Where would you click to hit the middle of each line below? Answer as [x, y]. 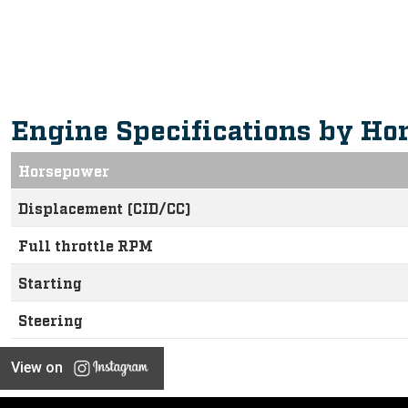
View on [37, 367]
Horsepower [64, 170]
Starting [50, 282]
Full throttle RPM [86, 245]
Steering [51, 320]
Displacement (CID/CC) [105, 208]
